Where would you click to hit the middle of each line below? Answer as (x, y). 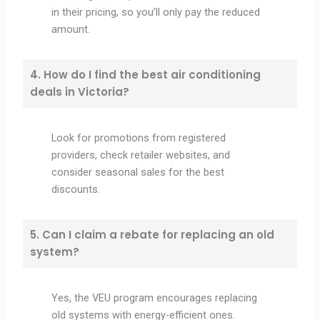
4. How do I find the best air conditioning (146, 75)
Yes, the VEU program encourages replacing (155, 298)
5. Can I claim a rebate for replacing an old (152, 235)
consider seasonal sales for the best (138, 172)
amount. (71, 30)
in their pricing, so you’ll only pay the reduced (156, 12)
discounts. (76, 190)
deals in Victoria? (80, 92)
